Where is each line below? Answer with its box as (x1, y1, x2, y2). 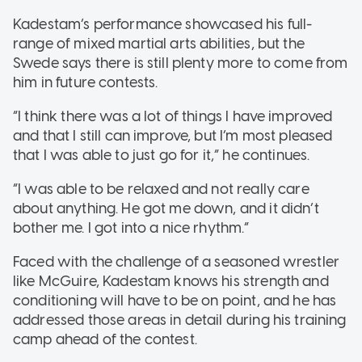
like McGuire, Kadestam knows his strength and (13, 272, 329, 291)
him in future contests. (13, 74, 158, 92)
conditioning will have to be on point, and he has (13, 292, 337, 310)
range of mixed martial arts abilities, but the (13, 35, 305, 53)
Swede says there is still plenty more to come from (13, 54, 348, 73)
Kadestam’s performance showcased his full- (13, 15, 313, 34)
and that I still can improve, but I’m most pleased (13, 127, 333, 145)
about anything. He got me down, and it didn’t (13, 200, 319, 218)
